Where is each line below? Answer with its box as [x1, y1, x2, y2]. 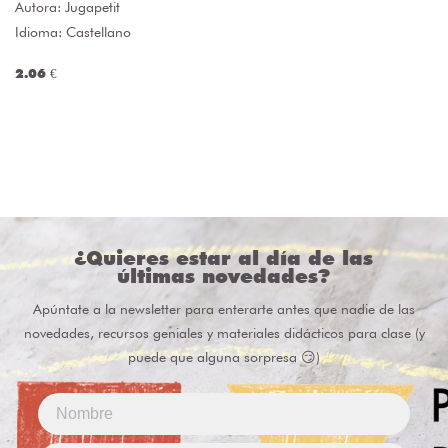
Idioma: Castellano [15, 24, 131, 41]
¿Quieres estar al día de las [74, 246, 374, 271]
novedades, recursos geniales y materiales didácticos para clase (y [23, 325, 425, 342]
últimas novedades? [117, 264, 331, 289]
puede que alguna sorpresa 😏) [128, 349, 320, 366]
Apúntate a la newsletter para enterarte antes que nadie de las [33, 301, 415, 318]
